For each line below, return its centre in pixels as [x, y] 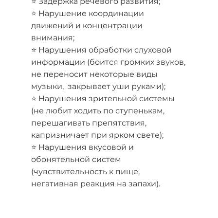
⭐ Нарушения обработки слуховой [101, 50]
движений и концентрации [87, 25]
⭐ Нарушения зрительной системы [103, 98]
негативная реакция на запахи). [97, 183]
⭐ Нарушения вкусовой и [82, 147]
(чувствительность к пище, [85, 171]
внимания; [53, 37]
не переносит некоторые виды [94, 74]
